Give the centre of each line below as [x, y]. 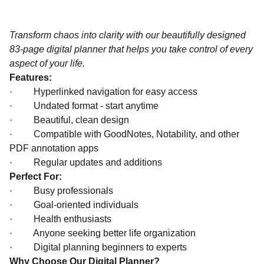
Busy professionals [73, 191]
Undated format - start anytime [96, 106]
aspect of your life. [47, 63]
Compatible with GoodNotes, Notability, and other [136, 134]
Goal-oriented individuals [86, 205]
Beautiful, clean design [81, 120]
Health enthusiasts [72, 219]
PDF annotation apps [54, 148]
